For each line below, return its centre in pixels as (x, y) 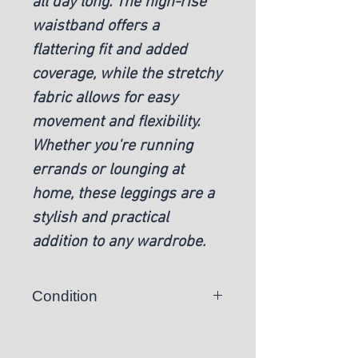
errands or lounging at (108, 170)
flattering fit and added (109, 50)
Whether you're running (112, 146)
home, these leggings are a (123, 194)
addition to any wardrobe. (121, 242)
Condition (65, 296)
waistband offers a (95, 26)
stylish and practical (100, 218)
